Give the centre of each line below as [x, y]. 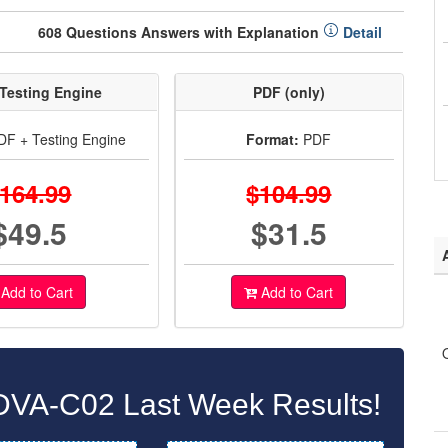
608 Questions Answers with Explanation [180, 32]
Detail [360, 32]
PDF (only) [288, 92]
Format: [273, 139]
